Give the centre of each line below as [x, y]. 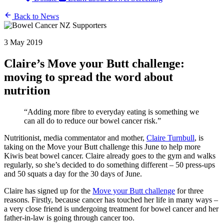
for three [189, 190]
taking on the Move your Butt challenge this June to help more [102, 146]
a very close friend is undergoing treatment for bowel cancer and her [111, 208]
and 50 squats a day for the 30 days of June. [73, 173]
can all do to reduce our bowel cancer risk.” [92, 120]
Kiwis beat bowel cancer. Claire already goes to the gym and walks [110, 155]
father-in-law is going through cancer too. [69, 217]
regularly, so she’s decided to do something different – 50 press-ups [109, 164]
